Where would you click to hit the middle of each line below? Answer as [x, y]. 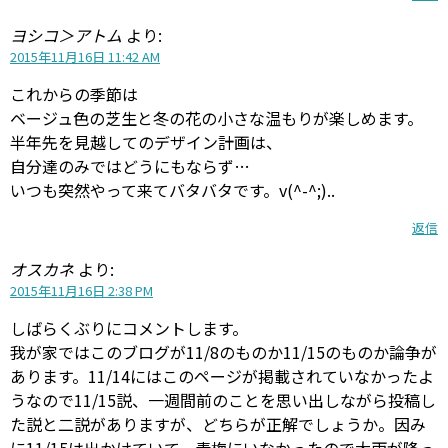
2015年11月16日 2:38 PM [81, 291]
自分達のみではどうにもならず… [130, 166]
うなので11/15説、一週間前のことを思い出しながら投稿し [223, 400]
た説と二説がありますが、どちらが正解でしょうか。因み [218, 424]
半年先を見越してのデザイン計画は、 [146, 142]
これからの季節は [74, 94]
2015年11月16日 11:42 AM [85, 57]
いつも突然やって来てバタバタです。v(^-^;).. [180, 190]
